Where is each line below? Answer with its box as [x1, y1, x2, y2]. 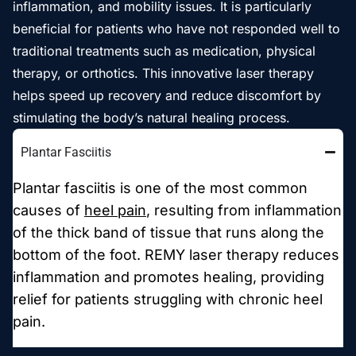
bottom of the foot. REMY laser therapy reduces [13, 246, 339, 263]
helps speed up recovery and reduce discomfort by [13, 87, 321, 103]
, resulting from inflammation [146, 201, 342, 219]
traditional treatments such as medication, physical [13, 42, 315, 59]
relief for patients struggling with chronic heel [13, 290, 323, 308]
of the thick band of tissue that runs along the [13, 223, 324, 241]
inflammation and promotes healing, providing [13, 268, 324, 285]
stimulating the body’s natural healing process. [13, 109, 290, 126]
